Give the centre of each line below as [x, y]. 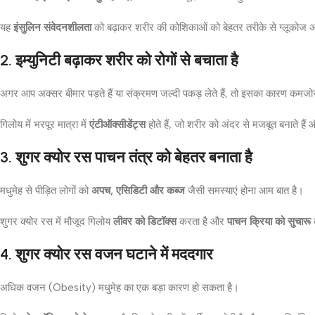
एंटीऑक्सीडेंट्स [117, 124]
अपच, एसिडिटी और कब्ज [138, 190]
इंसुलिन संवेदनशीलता [52, 27]
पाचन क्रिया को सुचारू [269, 221]
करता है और [202, 221]
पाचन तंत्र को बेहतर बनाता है [174, 157]
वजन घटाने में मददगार [154, 254]
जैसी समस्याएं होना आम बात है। [244, 190]
